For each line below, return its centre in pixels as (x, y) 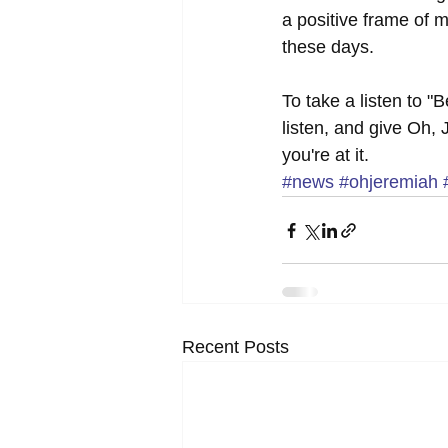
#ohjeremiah (388, 182)
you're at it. (325, 155)
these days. (330, 47)
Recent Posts (235, 347)
